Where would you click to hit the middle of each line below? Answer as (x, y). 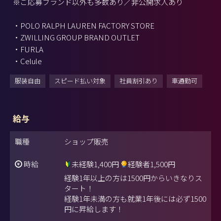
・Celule (27, 61)
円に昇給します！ (94, 209)
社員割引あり (139, 80)
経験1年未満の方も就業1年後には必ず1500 (135, 199)
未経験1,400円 (95, 164)
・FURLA (28, 49)
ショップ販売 (86, 141)
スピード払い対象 (80, 80)
